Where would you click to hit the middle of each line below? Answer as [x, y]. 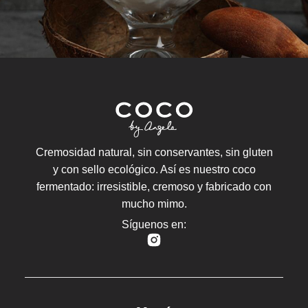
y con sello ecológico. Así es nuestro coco [154, 170]
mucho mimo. [154, 204]
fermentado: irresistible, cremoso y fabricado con [154, 187]
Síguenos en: [154, 224]
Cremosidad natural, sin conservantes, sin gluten [154, 153]
